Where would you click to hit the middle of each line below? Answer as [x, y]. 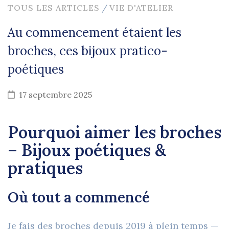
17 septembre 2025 [55, 95]
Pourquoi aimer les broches [114, 132]
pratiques [45, 168]
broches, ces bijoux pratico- [88, 51]
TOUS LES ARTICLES [54, 8]
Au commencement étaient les [95, 33]
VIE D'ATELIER [141, 8]
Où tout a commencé [79, 198]
